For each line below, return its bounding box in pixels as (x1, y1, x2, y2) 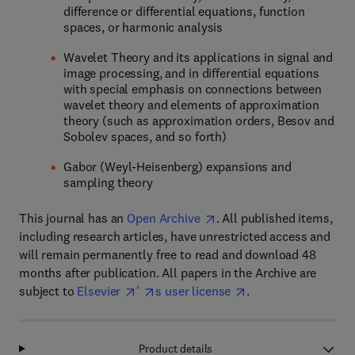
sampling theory (63, 174, 153, 190)
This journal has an (19, 210, 128, 226)
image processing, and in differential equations (63, 65, 319, 81)
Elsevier (77, 283, 121, 299)
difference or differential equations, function (63, 3, 305, 19)
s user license (155, 283, 231, 299)
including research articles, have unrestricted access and (19, 228, 331, 244)
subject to (19, 283, 78, 299)
